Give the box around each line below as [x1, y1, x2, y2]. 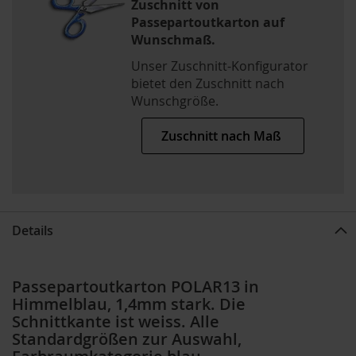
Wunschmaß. [131, 30, 215, 48]
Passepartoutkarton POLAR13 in [12, 276, 259, 298]
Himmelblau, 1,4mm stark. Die [12, 293, 246, 315]
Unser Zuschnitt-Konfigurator [131, 56, 308, 75]
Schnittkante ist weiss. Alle [12, 311, 219, 333]
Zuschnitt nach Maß [161, 126, 284, 145]
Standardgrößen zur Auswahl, [12, 328, 242, 350]
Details [12, 221, 53, 239]
